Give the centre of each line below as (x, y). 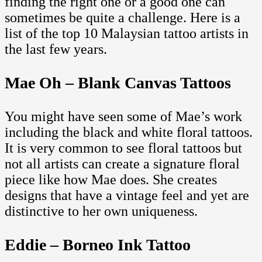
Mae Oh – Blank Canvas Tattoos (118, 82)
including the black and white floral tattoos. (129, 132)
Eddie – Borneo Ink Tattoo (98, 244)
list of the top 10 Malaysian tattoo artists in (127, 33)
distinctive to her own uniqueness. (101, 211)
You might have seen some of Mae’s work (123, 116)
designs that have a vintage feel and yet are (127, 195)
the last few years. (56, 49)
